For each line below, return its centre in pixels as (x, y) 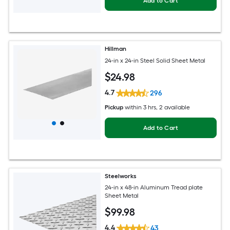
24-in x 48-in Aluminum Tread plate (154, 188)
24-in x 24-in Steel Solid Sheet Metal (155, 61)
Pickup (114, 107)
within (133, 107)
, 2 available (173, 107)
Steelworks (121, 176)
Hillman (116, 49)
